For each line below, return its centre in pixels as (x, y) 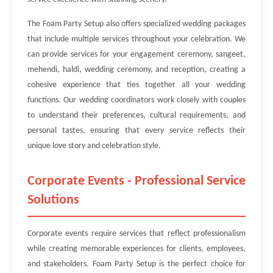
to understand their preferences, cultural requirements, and (136, 115)
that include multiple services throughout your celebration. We (136, 39)
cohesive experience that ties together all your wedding (136, 85)
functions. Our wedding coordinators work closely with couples (136, 100)
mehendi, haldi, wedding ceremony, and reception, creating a (136, 70)
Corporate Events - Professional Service (136, 181)
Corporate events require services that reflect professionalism (136, 234)
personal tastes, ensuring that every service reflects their (136, 131)
